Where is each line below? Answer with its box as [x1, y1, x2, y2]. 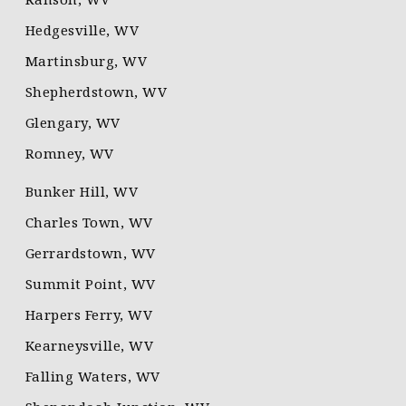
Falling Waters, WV [24, 367, 160, 386]
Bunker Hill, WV [24, 182, 139, 201]
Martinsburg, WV [24, 52, 148, 71]
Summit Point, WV [24, 275, 156, 294]
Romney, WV [24, 144, 114, 163]
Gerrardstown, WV [24, 244, 156, 263]
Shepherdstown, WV [24, 82, 168, 101]
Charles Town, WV [24, 213, 153, 232]
